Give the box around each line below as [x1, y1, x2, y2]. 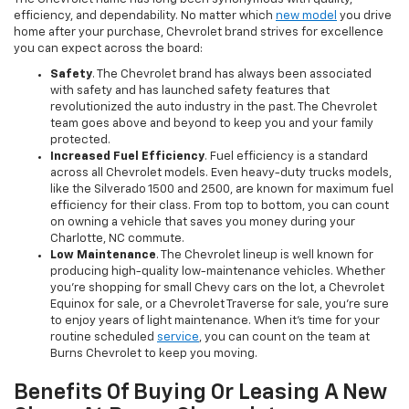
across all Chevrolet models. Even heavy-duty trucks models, [50, 167, 392, 180]
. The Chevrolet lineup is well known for [156, 249, 373, 262]
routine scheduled [50, 331, 157, 344]
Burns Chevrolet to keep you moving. [50, 348, 257, 361]
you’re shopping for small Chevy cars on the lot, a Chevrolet [50, 282, 384, 295]
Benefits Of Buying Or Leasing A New [14, 382, 387, 404]
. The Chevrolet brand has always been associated [92, 68, 372, 81]
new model [276, 10, 337, 23]
